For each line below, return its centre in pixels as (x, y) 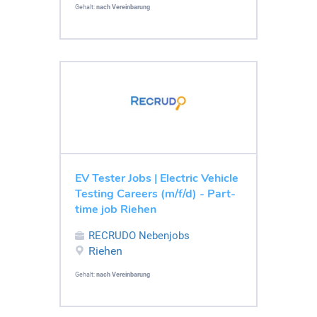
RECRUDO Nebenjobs (139, 235)
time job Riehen (116, 209)
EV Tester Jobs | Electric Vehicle (157, 178)
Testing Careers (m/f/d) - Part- (155, 194)
